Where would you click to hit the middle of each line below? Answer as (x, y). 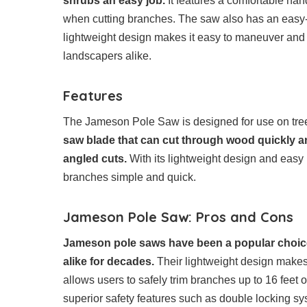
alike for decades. (109, 262)
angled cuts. (95, 159)
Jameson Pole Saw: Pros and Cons (178, 217)
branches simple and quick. (130, 177)
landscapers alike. (107, 56)
